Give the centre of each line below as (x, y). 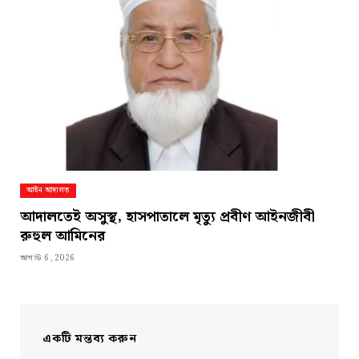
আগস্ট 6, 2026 (48, 258)
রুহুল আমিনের (63, 236)
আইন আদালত (48, 191)
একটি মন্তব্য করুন (90, 339)
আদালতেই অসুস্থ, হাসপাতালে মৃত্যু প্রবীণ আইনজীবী (167, 217)
